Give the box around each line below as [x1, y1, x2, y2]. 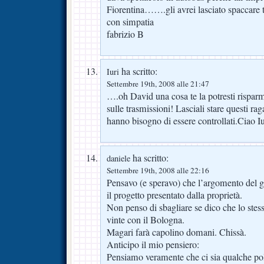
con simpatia [107, 15, 154, 29]
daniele [107, 153, 130, 164]
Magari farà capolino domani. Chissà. [107, 226, 246, 239]
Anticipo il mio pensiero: [107, 238, 199, 252]
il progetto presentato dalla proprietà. [107, 189, 242, 202]
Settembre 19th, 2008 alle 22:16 [107, 165, 209, 176]
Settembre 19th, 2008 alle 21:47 [107, 78, 209, 90]
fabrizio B [107, 28, 144, 41]
